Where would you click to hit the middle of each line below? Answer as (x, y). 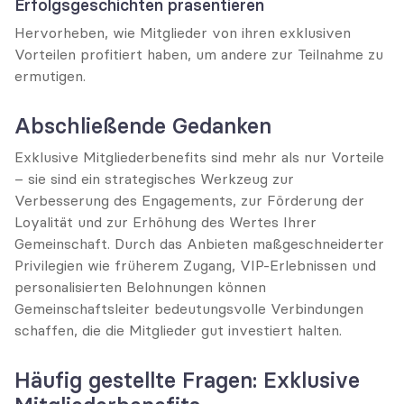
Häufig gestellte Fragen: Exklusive (187, 380)
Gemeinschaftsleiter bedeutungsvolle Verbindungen (189, 308)
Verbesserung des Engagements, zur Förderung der (189, 200)
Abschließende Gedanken (143, 126)
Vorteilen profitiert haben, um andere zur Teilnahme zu (199, 54)
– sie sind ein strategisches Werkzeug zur (154, 179)
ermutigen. (50, 76)
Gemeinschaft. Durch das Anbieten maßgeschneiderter (199, 243)
